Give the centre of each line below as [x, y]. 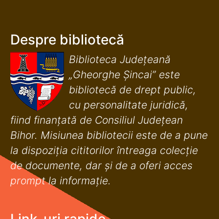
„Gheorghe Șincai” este [124, 74]
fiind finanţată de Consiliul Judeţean [97, 120]
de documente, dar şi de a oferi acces [101, 165]
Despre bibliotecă [67, 39]
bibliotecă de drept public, [132, 89]
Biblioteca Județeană [120, 59]
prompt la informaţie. [61, 180]
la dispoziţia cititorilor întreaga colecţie [104, 150]
